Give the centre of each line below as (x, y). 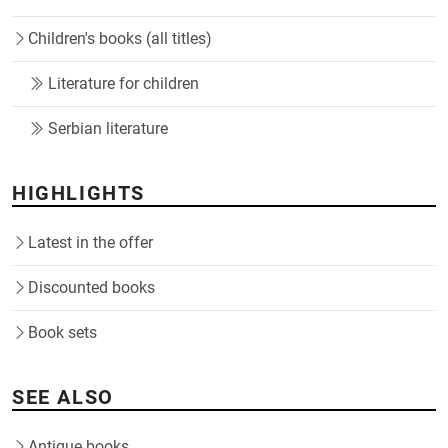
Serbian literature (108, 129)
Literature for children (123, 84)
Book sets (62, 333)
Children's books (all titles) (120, 39)
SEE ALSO (63, 397)
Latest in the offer (90, 243)
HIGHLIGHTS (78, 193)
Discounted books (91, 288)
